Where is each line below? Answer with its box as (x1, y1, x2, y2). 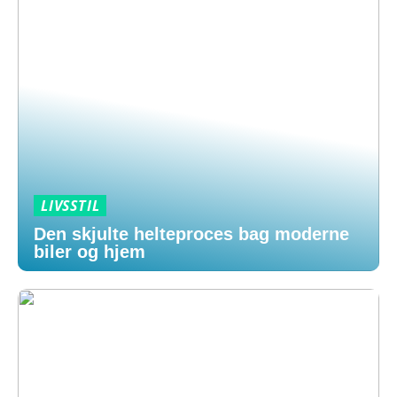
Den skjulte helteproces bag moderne (34, 224, 349, 244)
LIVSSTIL (41, 196, 100, 215)
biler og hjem (34, 242, 145, 261)
